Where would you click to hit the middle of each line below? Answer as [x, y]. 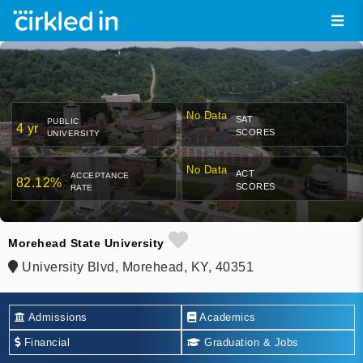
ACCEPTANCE [100, 176]
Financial [45, 342]
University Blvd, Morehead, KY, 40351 [136, 267]
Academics [226, 317]
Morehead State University [86, 243]
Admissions [56, 317]
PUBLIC [63, 122]
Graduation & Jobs [250, 342]
